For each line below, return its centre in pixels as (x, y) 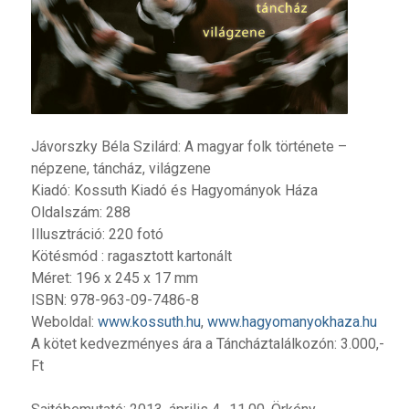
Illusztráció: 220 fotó (97, 234)
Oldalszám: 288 (80, 212)
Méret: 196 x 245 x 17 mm (114, 278)
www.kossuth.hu (149, 321)
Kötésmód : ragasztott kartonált (131, 256)
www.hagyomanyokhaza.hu (292, 321)
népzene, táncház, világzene (121, 168)
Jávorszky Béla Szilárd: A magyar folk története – (189, 146)
